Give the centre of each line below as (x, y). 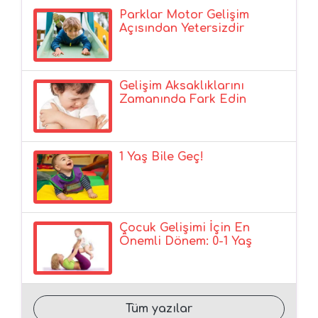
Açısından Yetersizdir (182, 28)
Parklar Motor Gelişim (185, 15)
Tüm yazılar (159, 308)
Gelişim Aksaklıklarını (182, 86)
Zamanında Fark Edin (183, 99)
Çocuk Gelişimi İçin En (185, 227)
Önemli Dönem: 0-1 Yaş (186, 241)
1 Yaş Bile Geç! (162, 157)
